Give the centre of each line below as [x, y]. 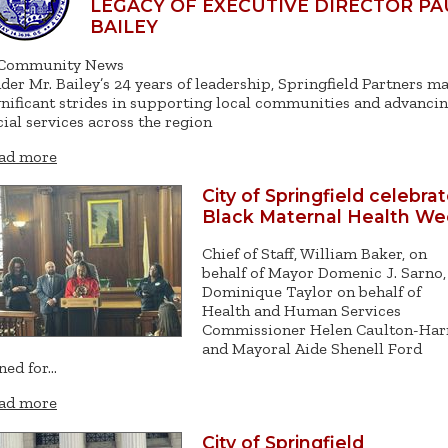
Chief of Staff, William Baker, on [314, 254]
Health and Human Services [301, 311]
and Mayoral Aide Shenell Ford [312, 349]
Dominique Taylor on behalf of [311, 292]
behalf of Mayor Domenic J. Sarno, [324, 273]
